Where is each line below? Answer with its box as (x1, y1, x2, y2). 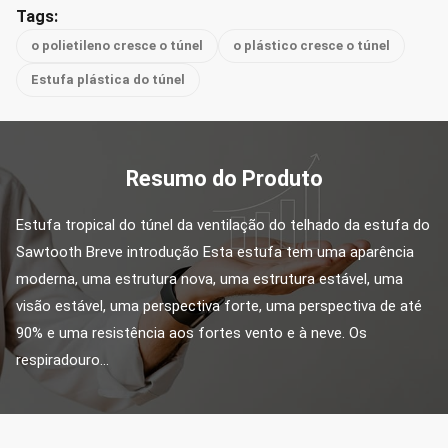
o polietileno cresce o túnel (31, 38, 203, 53)
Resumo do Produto (125, 166, 323, 191)
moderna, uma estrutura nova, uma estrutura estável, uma (16, 270, 403, 288)
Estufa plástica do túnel (31, 72, 185, 87)
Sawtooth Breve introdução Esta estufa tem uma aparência (16, 243, 414, 261)
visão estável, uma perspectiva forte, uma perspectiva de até (16, 297, 422, 315)
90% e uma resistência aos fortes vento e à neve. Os (16, 324, 367, 342)
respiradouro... (16, 351, 109, 369)
